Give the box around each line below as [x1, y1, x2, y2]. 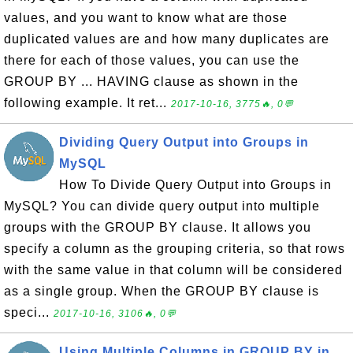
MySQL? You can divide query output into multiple [4, 199, 320, 213]
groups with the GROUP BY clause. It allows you [4, 221, 311, 234]
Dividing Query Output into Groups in [59, 136, 309, 149]
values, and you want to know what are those [4, 11, 288, 24]
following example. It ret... [4, 96, 171, 110]
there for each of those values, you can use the [4, 54, 299, 67]
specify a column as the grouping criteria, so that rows [4, 242, 345, 255]
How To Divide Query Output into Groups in [59, 178, 332, 191]
